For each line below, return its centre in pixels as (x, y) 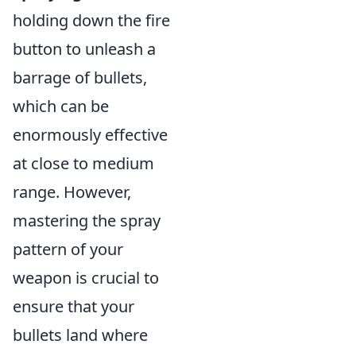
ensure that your (74, 306)
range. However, (72, 192)
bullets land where (80, 335)
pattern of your (68, 249)
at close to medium (83, 163)
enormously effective (90, 135)
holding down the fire (91, 20)
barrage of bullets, (80, 77)
